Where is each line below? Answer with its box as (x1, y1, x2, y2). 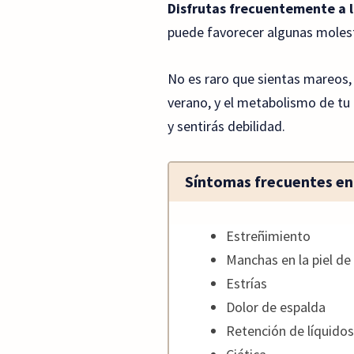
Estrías (226, 274, 267, 293)
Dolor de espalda (226, 298, 326, 317)
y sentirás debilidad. (168, 116, 285, 135)
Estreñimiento (226, 227, 311, 246)
